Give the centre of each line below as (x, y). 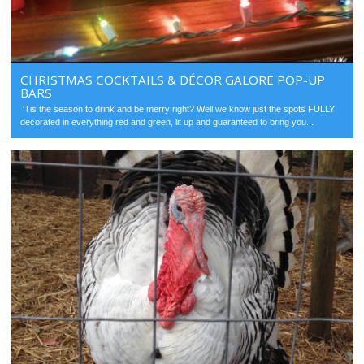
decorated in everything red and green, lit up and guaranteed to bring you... (167, 121)
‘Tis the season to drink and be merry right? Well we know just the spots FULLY (178, 108)
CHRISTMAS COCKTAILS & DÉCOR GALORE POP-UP (173, 79)
